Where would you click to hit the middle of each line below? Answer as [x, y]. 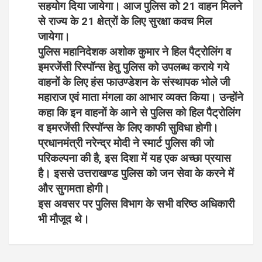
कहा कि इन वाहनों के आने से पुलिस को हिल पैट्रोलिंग [139, 112]
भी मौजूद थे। [64, 219]
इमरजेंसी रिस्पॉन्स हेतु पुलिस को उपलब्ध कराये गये [134, 67]
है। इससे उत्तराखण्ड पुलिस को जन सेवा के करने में [136, 173]
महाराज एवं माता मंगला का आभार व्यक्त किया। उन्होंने [141, 97]
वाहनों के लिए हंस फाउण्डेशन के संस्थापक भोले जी [134, 82]
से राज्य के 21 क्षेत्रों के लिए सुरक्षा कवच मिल [125, 21]
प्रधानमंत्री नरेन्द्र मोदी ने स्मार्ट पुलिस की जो [126, 143]
